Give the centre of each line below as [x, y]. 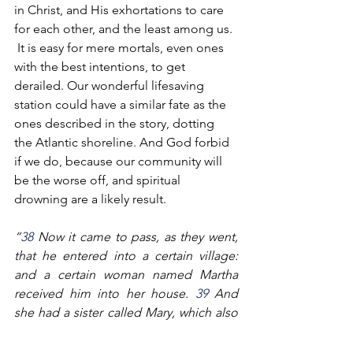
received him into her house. [105, 294]
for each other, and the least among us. [125, 29]
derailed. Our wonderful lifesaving [111, 85]
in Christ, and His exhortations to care [121, 10]
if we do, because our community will [120, 161]
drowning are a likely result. [92, 199]
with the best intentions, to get [101, 67]
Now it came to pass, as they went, [136, 237]
